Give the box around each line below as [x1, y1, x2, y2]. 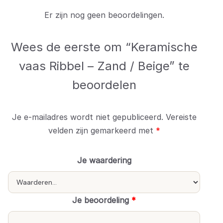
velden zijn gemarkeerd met [48, 125, 156, 136]
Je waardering [77, 155, 131, 166]
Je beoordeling [72, 195, 131, 206]
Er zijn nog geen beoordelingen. [44, 10, 164, 20]
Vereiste [165, 112, 197, 122]
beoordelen [72, 78, 136, 93]
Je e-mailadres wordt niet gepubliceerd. [11, 112, 163, 122]
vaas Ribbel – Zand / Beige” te [18, 59, 190, 74]
